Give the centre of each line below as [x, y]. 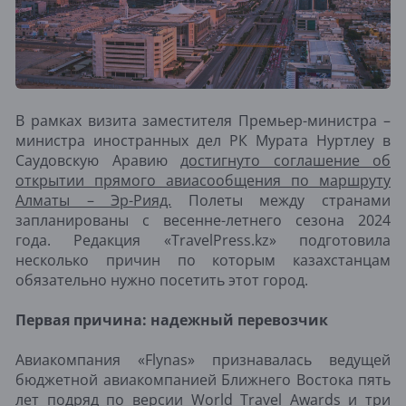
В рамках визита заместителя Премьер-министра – [203, 120]
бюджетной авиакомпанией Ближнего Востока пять [203, 379]
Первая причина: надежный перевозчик [172, 319]
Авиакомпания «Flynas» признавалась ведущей [203, 359]
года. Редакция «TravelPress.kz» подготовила [203, 240]
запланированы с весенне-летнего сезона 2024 [203, 220]
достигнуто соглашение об [285, 160]
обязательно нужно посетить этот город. [162, 280]
